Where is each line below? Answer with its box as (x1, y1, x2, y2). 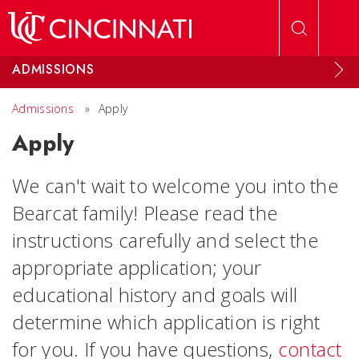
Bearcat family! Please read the (12, 200, 278, 226)
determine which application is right (12, 309, 321, 335)
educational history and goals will (12, 281, 298, 308)
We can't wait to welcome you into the (12, 172, 339, 199)
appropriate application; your (12, 254, 262, 280)
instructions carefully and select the (12, 227, 319, 253)
